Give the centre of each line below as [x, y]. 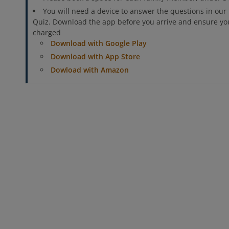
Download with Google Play [99, 43]
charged [47, 32]
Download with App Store [96, 56]
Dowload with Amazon [90, 70]
